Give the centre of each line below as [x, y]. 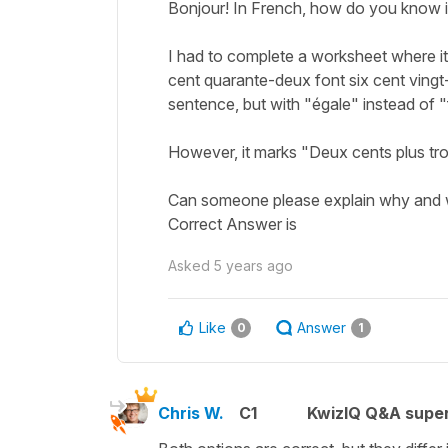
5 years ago [253, 265]
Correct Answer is [232, 223]
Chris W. [191, 412]
